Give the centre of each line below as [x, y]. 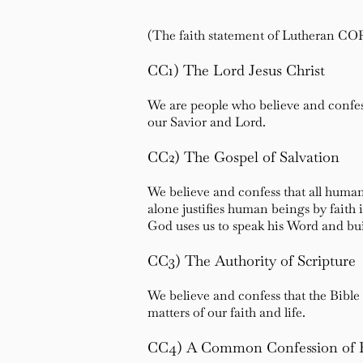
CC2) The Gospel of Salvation [243, 157]
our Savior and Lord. [207, 122]
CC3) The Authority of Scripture [252, 261]
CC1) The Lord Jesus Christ [236, 70]
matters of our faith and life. [226, 312]
